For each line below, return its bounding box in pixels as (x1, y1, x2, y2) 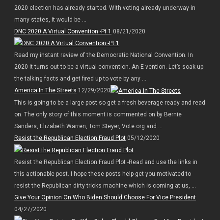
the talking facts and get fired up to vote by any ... (14, 75, 146, 82)
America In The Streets (14, 87, 77, 94)
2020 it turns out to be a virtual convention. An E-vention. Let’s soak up (14, 63, 203, 71)
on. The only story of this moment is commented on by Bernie (14, 111, 182, 118)
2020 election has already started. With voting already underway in (14, 4, 195, 11)
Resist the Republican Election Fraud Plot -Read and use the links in (14, 159, 197, 166)
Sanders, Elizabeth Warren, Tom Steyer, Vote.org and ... (14, 123, 163, 130)
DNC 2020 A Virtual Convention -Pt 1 (14, 27, 111, 35)
